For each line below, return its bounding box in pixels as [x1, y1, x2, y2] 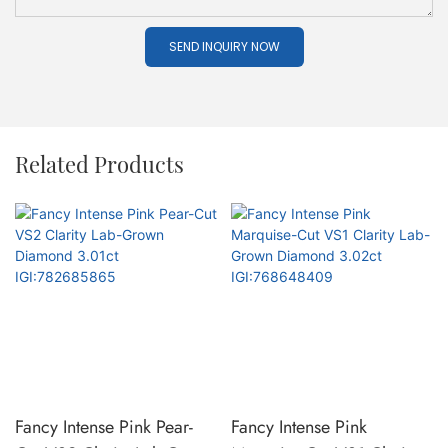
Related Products [15, 149, 184, 180]
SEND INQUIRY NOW [168, 38, 280, 56]
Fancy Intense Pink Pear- [15, 414, 193, 441]
